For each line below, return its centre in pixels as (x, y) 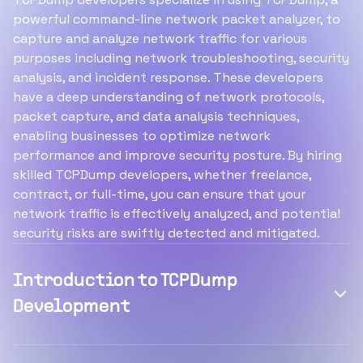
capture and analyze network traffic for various (160, 39)
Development (72, 307)
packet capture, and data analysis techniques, (156, 117)
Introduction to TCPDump (125, 282)
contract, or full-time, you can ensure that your (159, 194)
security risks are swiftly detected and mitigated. (167, 233)
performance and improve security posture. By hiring (177, 156)
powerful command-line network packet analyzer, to (177, 19)
